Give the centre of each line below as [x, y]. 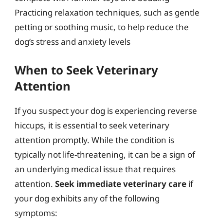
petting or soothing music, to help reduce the [102, 27]
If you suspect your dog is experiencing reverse [106, 110]
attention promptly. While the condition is [94, 140]
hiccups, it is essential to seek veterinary [92, 125]
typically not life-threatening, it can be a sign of [105, 154]
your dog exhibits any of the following [87, 198]
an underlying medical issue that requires [95, 169]
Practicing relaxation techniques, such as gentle [107, 12]
